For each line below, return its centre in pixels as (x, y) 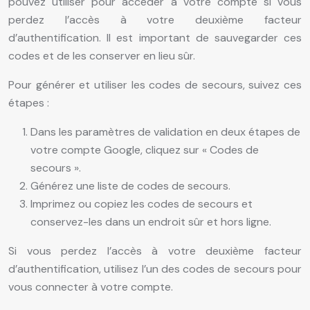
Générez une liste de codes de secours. (130, 186)
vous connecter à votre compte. (91, 287)
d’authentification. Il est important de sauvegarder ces (155, 38)
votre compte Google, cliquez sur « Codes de (145, 150)
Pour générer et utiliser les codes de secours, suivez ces (155, 85)
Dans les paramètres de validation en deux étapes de (165, 132)
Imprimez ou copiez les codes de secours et (142, 204)
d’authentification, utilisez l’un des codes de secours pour (155, 269)
